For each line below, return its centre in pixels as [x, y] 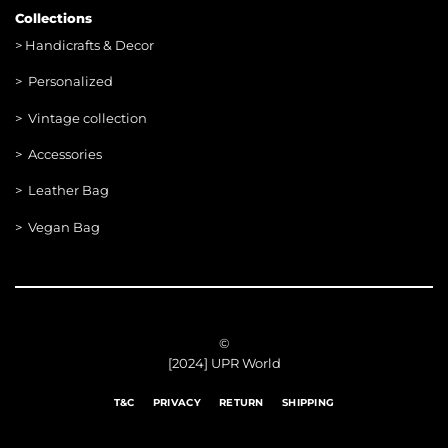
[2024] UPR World [224, 363]
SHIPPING [308, 403]
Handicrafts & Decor [89, 45]
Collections [53, 19]
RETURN [241, 403]
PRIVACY [176, 403]
